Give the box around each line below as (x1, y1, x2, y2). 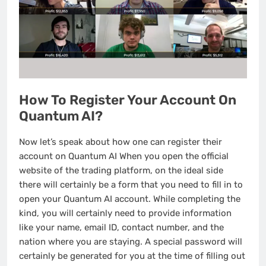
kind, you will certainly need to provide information (19, 208, 232, 219)
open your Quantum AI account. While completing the (19, 194, 240, 205)
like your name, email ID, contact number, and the (19, 222, 224, 233)
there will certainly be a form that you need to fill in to (19, 179, 243, 191)
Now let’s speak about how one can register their (19, 137, 222, 148)
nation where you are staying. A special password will (19, 236, 242, 248)
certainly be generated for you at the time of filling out (19, 251, 245, 262)
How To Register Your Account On (19, 91, 236, 108)
